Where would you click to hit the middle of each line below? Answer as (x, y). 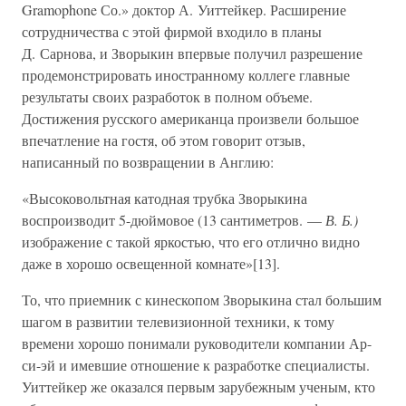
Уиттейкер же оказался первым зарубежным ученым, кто (198, 387)
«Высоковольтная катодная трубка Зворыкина (164, 198)
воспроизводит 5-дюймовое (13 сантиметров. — (174, 220)
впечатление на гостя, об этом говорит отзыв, (164, 140)
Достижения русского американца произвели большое (190, 118)
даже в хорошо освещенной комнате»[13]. (151, 263)
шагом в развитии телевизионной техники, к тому (178, 321)
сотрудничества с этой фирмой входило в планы (172, 31)
